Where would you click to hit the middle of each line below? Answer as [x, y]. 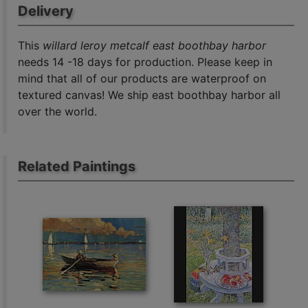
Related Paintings [77, 166]
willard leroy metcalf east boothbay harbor [155, 45]
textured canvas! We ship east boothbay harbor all [150, 95]
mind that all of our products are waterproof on [142, 78]
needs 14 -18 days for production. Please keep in [145, 62]
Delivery [46, 11]
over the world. [58, 111]
